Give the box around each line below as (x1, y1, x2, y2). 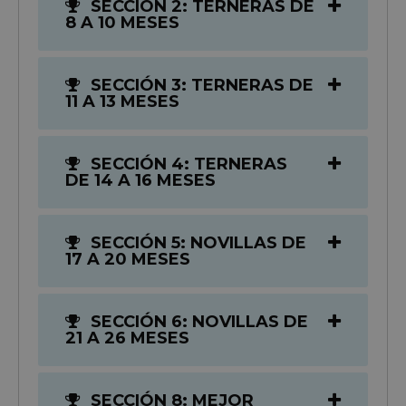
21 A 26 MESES (65, 327, 189, 348)
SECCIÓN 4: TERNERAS (86, 153, 287, 174)
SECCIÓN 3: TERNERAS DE (86, 74, 314, 95)
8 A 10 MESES (65, 12, 179, 33)
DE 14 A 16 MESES (65, 169, 216, 190)
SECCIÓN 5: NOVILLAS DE (86, 232, 306, 253)
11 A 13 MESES (65, 91, 179, 111)
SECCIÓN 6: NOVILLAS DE (86, 311, 308, 332)
